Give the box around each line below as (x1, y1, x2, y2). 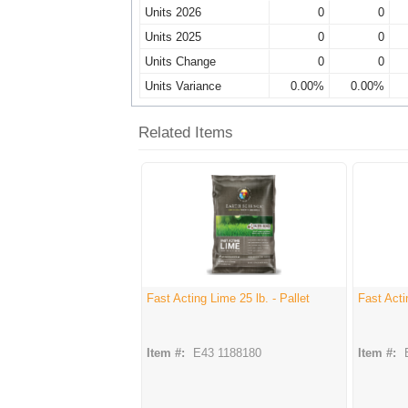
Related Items (138, 124, 233, 142)
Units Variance (145, 79, 221, 94)
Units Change (145, 55, 216, 69)
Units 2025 (145, 30, 201, 45)
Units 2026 (145, 5, 201, 20)
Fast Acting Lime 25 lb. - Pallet (147, 291, 310, 306)
